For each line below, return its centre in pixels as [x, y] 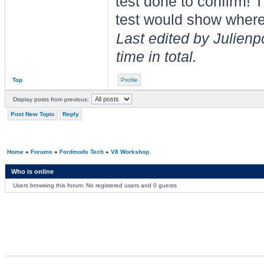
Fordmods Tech [81, 152]
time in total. [156, 57]
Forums [41, 152]
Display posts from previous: [51, 99]
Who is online [32, 171]
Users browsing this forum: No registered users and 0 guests [95, 185]
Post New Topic [32, 114]
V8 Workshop [130, 152]
